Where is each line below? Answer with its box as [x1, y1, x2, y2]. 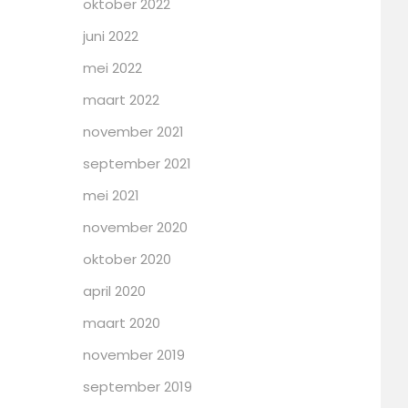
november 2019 [83, 344, 185, 364]
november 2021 [83, 121, 184, 141]
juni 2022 [83, 25, 138, 46]
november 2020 [83, 217, 188, 237]
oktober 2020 [83, 249, 171, 269]
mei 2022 [83, 57, 142, 77]
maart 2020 [83, 312, 160, 332]
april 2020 [83, 280, 146, 301]
